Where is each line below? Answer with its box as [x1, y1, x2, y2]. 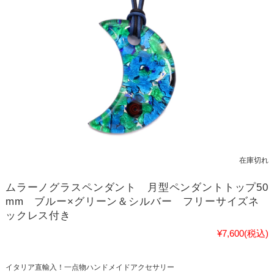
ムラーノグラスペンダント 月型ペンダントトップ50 [5, 181, 268, 193]
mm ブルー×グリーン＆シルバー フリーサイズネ [5, 195, 260, 207]
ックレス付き [5, 209, 71, 221]
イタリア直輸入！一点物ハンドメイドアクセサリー [5, 262, 174, 272]
